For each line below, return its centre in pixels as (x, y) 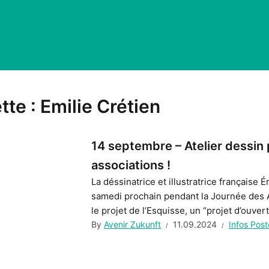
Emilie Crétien (100, 106)
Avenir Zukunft (132, 224)
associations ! (131, 165)
